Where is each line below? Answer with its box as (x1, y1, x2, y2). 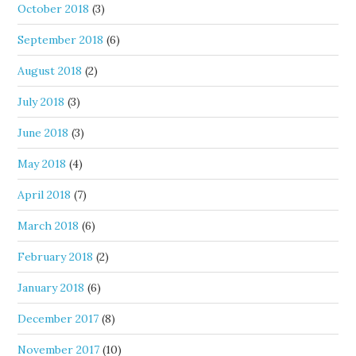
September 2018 (17, 33, 104, 47)
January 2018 (17, 281, 85, 295)
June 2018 (17, 126, 69, 140)
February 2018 (17, 250, 94, 264)
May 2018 (17, 157, 67, 171)
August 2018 (17, 64, 83, 78)
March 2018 (17, 219, 79, 233)
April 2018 (17, 188, 72, 202)
